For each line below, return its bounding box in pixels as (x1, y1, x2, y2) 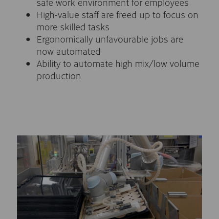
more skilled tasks (37, 20, 109, 34)
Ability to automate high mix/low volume (37, 56, 199, 70)
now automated (37, 44, 101, 58)
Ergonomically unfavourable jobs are (37, 32, 183, 46)
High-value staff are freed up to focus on (37, 7, 198, 22)
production (37, 68, 81, 83)
